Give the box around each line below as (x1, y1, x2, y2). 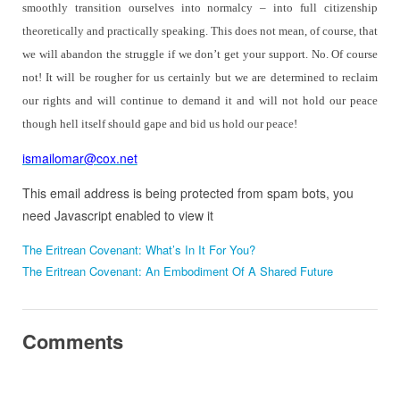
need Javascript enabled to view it (21, 206, 213, 225)
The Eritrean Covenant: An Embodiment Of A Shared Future (21, 262, 333, 280)
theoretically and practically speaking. (21, 24, 208, 38)
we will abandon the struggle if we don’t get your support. (21, 47, 308, 62)
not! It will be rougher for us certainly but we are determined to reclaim (21, 71, 379, 85)
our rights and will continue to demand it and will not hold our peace (21, 94, 379, 108)
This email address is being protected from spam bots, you (21, 184, 354, 203)
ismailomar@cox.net (21, 149, 137, 168)
